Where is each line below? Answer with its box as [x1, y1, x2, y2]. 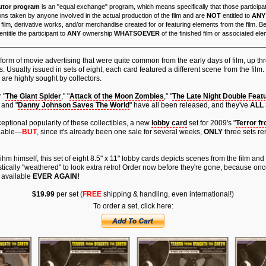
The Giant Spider [5, 92, 61, 100]
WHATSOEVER [114, 30, 160, 37]
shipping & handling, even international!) [102, 190, 234, 198]
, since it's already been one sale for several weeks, [37, 128, 204, 136]
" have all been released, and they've [129, 101, 250, 109]
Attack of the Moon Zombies [69, 92, 164, 100]
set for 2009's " [187, 119, 236, 127]
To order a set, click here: [93, 202, 173, 210]
